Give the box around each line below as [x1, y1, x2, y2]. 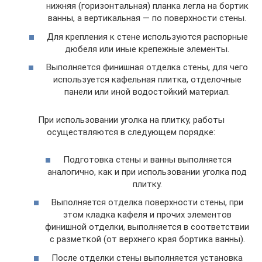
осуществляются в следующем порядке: [47, 127, 215, 137]
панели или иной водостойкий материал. [64, 87, 230, 97]
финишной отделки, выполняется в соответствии [45, 222, 249, 232]
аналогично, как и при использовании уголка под [47, 166, 247, 177]
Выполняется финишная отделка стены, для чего [46, 62, 248, 73]
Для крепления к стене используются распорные [46, 31, 248, 42]
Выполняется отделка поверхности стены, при [51, 197, 243, 208]
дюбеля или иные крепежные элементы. [65, 43, 229, 54]
